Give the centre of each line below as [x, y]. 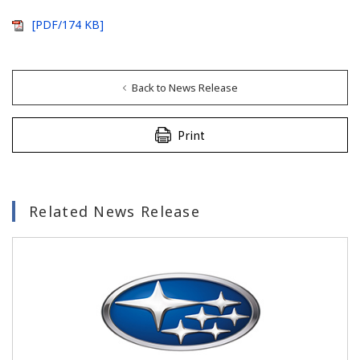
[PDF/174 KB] [68, 25]
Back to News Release [184, 88]
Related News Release [115, 212]
